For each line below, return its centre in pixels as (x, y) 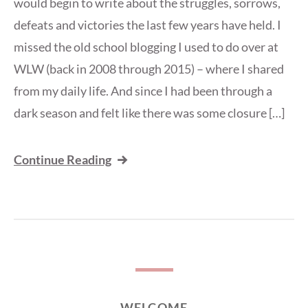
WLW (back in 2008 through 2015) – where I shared (149, 69)
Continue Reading (63, 159)
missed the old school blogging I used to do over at (146, 47)
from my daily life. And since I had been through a (143, 91)
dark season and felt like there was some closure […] (149, 113)
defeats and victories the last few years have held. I (147, 25)
